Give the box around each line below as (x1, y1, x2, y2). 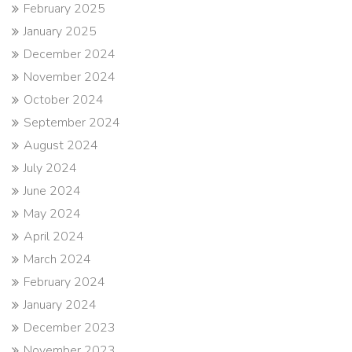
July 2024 (24, 159, 77, 177)
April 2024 (24, 227, 84, 245)
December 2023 (24, 318, 115, 336)
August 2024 (24, 136, 98, 154)
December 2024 (24, 45, 115, 63)
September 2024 (24, 113, 120, 131)
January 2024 (24, 295, 97, 313)
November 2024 (24, 68, 115, 86)
